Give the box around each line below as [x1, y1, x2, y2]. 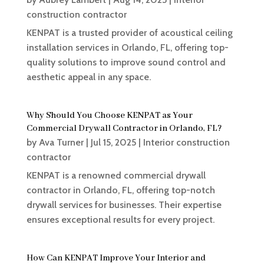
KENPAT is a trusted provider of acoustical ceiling [26, 27, 233, 39]
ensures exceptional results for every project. [26, 214, 214, 226]
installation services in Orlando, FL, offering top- [26, 42, 229, 54]
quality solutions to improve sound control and [26, 57, 226, 68]
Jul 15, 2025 [90, 137, 136, 148]
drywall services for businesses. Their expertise [26, 199, 222, 211]
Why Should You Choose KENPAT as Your [26, 110, 193, 121]
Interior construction [143, 137, 230, 148]
